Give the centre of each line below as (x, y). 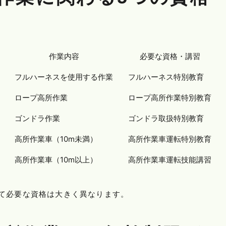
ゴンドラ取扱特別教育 (166, 118)
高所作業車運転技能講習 (170, 159)
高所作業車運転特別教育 (170, 139)
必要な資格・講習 (170, 56)
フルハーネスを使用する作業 (64, 77)
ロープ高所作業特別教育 (170, 97)
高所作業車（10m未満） (56, 139)
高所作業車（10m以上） (56, 159)
